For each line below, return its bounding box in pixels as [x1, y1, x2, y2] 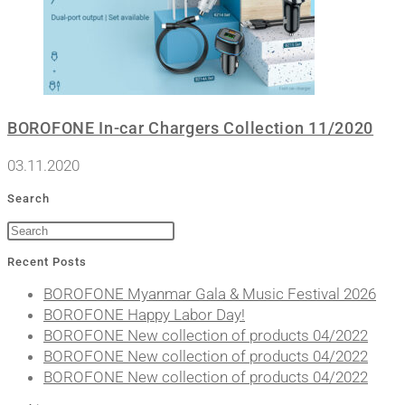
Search [7, 191, 50, 205]
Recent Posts [7, 255, 87, 269]
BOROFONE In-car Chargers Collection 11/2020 [7, 118, 374, 138]
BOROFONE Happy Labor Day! [43, 305, 245, 324]
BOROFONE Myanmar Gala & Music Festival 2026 [43, 284, 376, 303]
